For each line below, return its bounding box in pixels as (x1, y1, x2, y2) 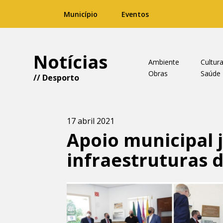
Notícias (33, 50, 108, 74)
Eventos (121, 9, 149, 19)
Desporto (42, 72, 80, 83)
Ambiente (148, 57, 179, 67)
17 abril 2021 (67, 115, 115, 126)
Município (64, 9, 98, 19)
